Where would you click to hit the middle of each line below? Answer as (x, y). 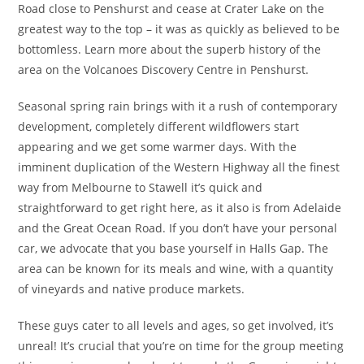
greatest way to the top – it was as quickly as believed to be (179, 29)
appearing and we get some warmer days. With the (158, 147)
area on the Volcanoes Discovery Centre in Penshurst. (164, 69)
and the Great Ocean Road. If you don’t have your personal (178, 228)
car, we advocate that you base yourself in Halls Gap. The (173, 248)
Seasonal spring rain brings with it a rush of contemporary (178, 106)
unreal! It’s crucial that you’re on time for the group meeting (181, 346)
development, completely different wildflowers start (159, 126)
